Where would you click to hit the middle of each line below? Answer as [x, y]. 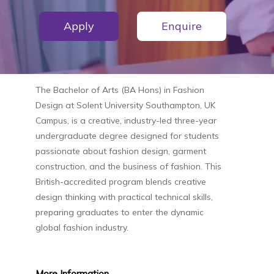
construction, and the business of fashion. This [128, 166]
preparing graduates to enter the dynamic [119, 212]
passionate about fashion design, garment [120, 151]
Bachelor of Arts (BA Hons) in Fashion [128, 90]
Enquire [182, 26]
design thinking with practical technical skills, [124, 197]
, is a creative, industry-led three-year [142, 120]
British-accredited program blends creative [120, 181]
